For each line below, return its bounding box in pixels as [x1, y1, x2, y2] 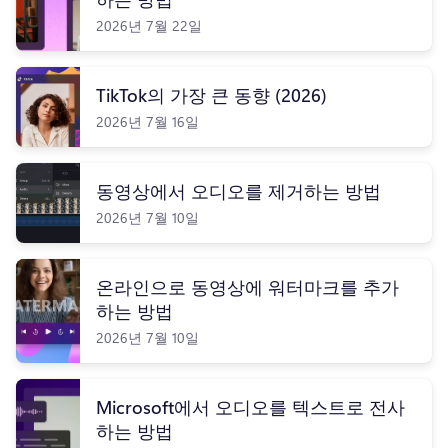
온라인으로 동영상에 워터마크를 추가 [96, 275, 399, 299]
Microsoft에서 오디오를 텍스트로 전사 [96, 395, 405, 419]
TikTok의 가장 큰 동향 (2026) [96, 83, 327, 107]
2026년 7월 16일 [96, 111, 199, 131]
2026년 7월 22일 [96, 15, 202, 35]
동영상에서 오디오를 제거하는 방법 [96, 179, 381, 203]
